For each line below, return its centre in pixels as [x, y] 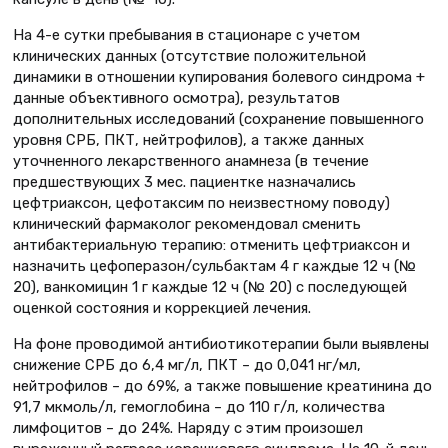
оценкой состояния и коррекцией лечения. [162, 307]
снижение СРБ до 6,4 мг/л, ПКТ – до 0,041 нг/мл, [187, 364]
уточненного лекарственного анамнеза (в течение [191, 160]
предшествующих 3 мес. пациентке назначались [184, 181]
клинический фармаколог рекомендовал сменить [187, 223]
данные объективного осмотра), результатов [176, 97]
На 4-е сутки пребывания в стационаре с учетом [186, 34]
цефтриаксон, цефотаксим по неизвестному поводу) [201, 202]
